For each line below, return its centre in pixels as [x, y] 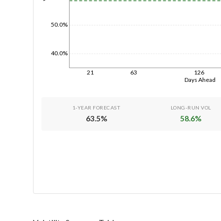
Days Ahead [200, 79]
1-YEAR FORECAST [96, 107]
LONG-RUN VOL [191, 107]
